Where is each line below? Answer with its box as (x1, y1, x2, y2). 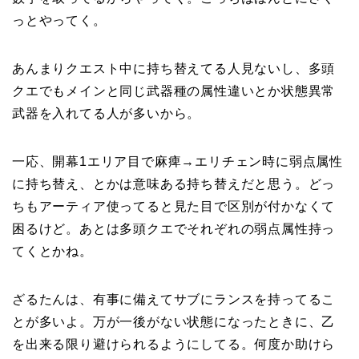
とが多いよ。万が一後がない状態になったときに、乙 (12, 314, 336, 329)
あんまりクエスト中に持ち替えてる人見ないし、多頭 (12, 61, 336, 75)
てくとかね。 (12, 244, 93, 258)
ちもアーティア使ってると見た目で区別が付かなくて (12, 199, 336, 213)
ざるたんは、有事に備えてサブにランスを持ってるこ (12, 292, 336, 306)
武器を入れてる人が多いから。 (12, 106, 201, 120)
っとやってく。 (12, 13, 107, 27)
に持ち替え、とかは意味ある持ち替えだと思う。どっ (12, 176, 336, 191)
